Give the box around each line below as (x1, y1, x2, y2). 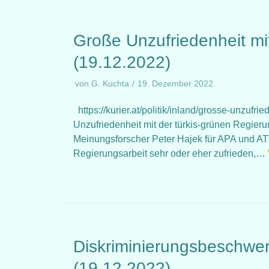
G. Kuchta (91, 79, 129, 88)
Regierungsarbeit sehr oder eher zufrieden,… (73, 148, 268, 159)
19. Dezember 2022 (138, 79, 213, 88)
